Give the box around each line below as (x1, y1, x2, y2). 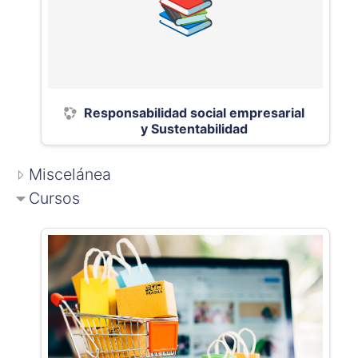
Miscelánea (29, 165, 111, 184)
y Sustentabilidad (140, 121, 248, 137)
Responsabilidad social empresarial (83, 105, 304, 121)
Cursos (29, 189, 80, 208)
